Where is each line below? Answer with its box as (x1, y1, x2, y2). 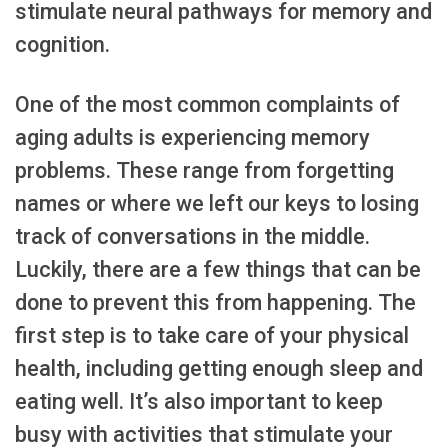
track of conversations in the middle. (15, 224, 370, 250)
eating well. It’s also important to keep (15, 389, 383, 415)
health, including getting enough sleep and (15, 356, 423, 382)
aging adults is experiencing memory (15, 125, 370, 151)
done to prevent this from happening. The (15, 290, 416, 316)
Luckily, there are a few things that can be (15, 257, 421, 283)
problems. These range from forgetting (15, 158, 394, 184)
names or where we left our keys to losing (15, 191, 419, 217)
